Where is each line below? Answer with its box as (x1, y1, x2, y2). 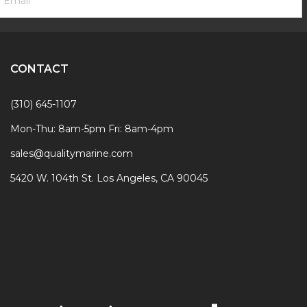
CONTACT (10, 62, 69, 76)
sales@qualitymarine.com (10, 147, 133, 160)
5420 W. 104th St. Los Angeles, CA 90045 (10, 172, 208, 185)
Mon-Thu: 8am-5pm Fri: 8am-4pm (10, 123, 173, 136)
